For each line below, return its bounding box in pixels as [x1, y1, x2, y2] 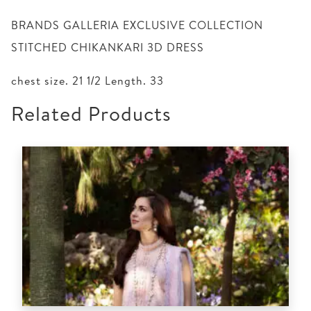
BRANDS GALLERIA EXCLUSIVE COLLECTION [11, 17, 263, 33]
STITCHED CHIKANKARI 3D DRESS [11, 39, 204, 55]
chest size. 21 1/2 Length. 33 [11, 72, 164, 88]
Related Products [11, 99, 171, 127]
